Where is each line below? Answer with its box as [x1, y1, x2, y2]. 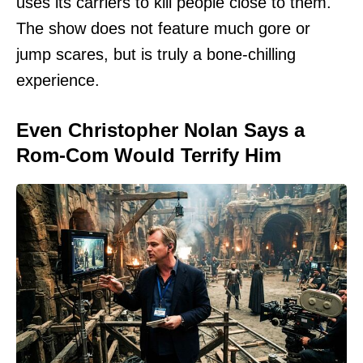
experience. [16, 71, 100, 90]
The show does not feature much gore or [16, 19, 310, 38]
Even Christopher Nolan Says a [16, 119, 305, 142]
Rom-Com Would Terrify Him [16, 144, 281, 167]
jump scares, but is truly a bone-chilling [16, 45, 296, 64]
